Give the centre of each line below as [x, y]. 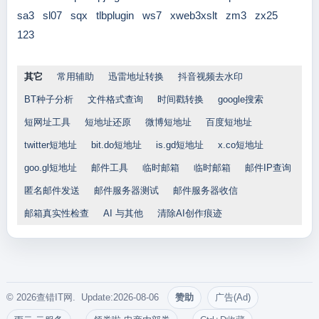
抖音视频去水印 [210, 77]
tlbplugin [115, 15]
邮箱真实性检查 [56, 213]
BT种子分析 [48, 99]
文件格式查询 [115, 99]
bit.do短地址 [116, 145]
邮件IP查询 [268, 168]
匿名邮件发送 [52, 190]
